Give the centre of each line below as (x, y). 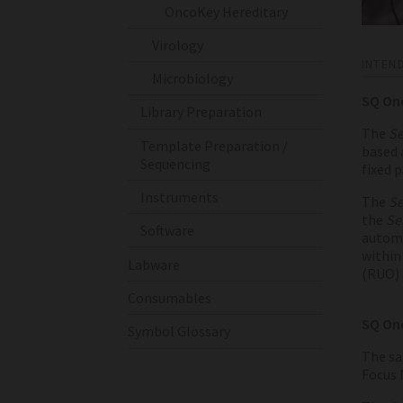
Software (167, 231)
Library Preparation (201, 112)
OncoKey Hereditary (226, 11)
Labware (154, 264)
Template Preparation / (214, 145)
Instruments (179, 197)
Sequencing (175, 163)
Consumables (170, 297)
